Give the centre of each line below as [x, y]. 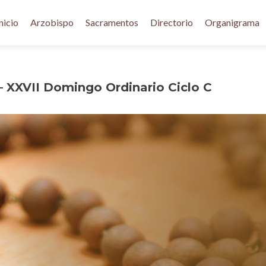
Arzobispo [52, 22]
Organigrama [232, 22]
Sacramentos [112, 22]
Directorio [172, 22]
